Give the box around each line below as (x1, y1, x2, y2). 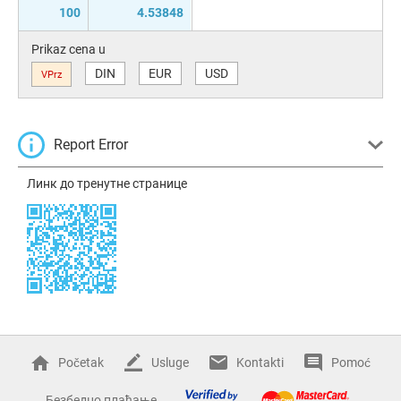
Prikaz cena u (31, 41, 106, 56)
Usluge (150, 354, 189, 370)
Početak (57, 354, 104, 370)
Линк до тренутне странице (27, 175, 187, 191)
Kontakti (235, 354, 284, 370)
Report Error (54, 135, 128, 153)
